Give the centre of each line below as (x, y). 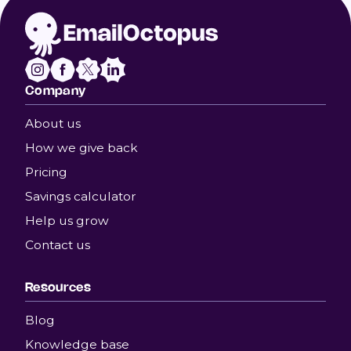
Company (56, 90)
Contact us (58, 245)
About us (53, 123)
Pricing (46, 172)
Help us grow (67, 221)
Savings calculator (81, 196)
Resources (58, 287)
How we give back (81, 148)
